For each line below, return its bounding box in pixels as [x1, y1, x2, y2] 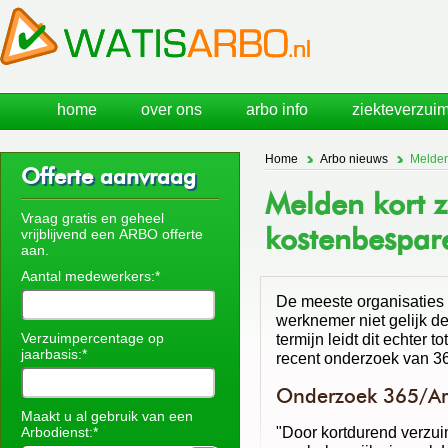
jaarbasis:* [21, 346, 87, 362]
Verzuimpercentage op [21, 330, 164, 346]
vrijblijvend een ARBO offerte [21, 226, 203, 242]
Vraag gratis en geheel [21, 210, 164, 226]
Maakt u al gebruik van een [21, 408, 193, 424]
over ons [141, 101, 202, 118]
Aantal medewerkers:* [21, 268, 160, 284]
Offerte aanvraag [21, 163, 196, 190]
